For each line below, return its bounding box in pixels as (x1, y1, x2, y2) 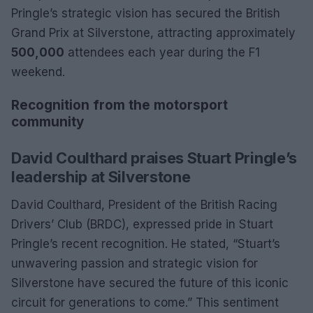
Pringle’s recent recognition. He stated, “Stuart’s (11, 236, 280, 251)
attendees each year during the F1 (64, 45, 260, 59)
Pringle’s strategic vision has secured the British (11, 6, 280, 20)
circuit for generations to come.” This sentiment (11, 295, 279, 310)
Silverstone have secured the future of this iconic (11, 275, 289, 290)
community (11, 113, 84, 130)
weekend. (11, 64, 65, 79)
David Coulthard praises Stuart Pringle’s (11, 148, 298, 167)
